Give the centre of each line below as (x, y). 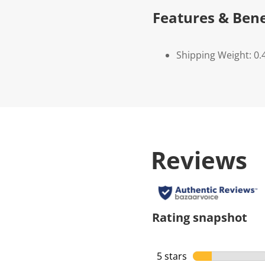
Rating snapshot (200, 218)
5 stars (172, 256)
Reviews (199, 160)
